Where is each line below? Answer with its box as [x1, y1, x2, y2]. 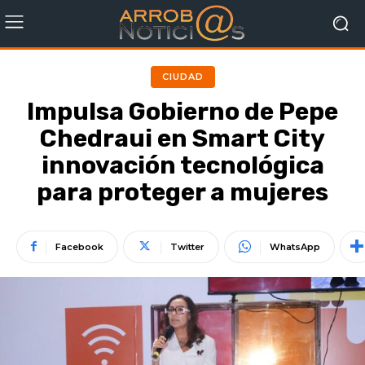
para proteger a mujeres [37, 177, 328, 207]
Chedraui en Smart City [40, 123, 325, 153]
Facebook [55, 240, 103, 253]
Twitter [170, 240, 204, 253]
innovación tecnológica [41, 150, 324, 180]
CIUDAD [161, 70, 204, 82]
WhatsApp [270, 240, 320, 253]
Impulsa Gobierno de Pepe [27, 96, 338, 126]
